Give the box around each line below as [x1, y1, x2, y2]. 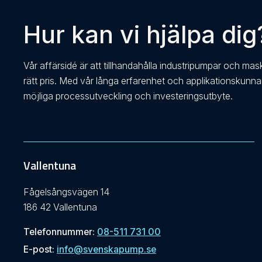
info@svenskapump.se [57, 243, 156, 255]
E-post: [23, 243, 54, 255]
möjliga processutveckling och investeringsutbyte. [23, 90, 233, 102]
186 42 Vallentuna [23, 201, 97, 213]
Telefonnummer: [23, 226, 95, 237]
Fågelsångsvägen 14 [23, 186, 109, 198]
